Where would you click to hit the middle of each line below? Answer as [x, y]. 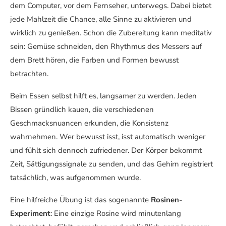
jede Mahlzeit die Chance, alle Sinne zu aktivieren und [101, 19]
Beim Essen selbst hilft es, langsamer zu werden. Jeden [103, 96]
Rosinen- [167, 200]
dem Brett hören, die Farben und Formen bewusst [94, 60]
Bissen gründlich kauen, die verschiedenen [82, 109]
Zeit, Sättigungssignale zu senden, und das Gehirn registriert [111, 164]
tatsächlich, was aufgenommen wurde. [75, 177]
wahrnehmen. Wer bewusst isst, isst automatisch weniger [108, 136]
